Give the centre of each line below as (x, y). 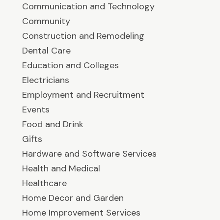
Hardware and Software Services (89, 154)
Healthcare (44, 183)
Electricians (45, 80)
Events (36, 110)
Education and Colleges (70, 66)
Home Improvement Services (81, 213)
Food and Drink (53, 124)
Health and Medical (61, 169)
